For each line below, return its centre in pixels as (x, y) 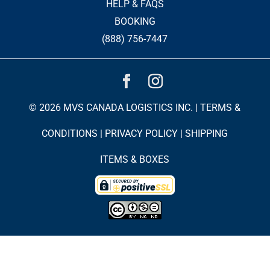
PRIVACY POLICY (142, 133)
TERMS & (221, 108)
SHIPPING (207, 133)
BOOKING (135, 21)
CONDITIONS (70, 133)
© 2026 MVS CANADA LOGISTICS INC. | (115, 108)
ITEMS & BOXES (135, 159)
